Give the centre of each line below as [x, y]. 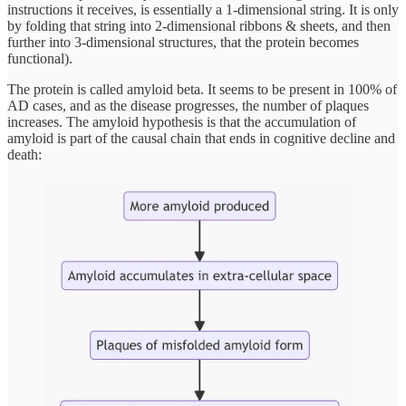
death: [24, 154]
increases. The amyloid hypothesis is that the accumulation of [182, 121]
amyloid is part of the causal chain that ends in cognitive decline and [201, 138]
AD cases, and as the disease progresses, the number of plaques [188, 105]
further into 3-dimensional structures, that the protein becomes [183, 42]
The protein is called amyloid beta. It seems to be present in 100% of [202, 89]
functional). [40, 58]
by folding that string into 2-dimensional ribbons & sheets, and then [199, 25]
